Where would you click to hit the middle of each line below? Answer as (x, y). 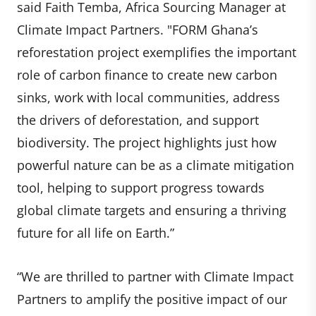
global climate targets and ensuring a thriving (152, 210)
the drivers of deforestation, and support (138, 120)
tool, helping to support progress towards (141, 187)
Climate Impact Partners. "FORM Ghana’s (138, 29)
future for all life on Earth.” (96, 232)
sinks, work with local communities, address (148, 97)
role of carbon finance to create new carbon (147, 74)
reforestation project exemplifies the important (157, 52)
